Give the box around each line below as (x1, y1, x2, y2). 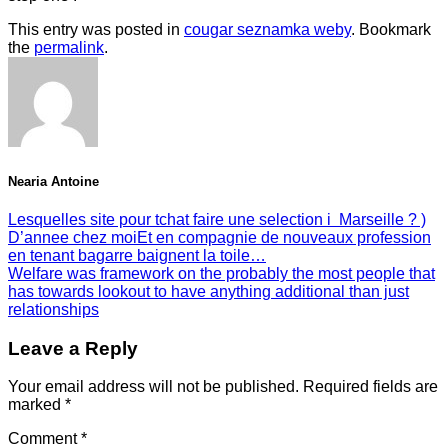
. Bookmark (351, 21, 431, 39)
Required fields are (303, 378, 438, 396)
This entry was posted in (8, 21, 184, 39)
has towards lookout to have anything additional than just (8, 282, 409, 300)
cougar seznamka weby (184, 21, 351, 39)
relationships (8, 300, 99, 318)
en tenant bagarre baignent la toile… (8, 246, 266, 264)
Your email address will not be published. (8, 378, 299, 396)
